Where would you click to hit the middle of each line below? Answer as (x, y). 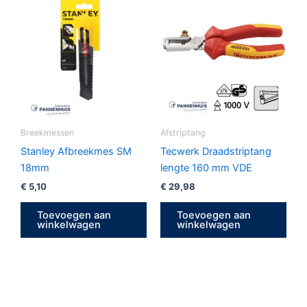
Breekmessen (47, 133)
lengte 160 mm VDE (206, 168)
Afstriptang (183, 133)
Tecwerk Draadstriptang (216, 151)
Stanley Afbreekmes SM (76, 151)
